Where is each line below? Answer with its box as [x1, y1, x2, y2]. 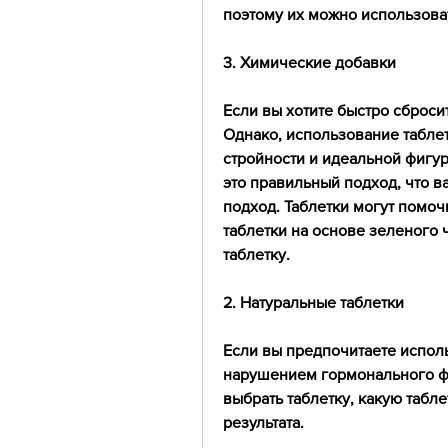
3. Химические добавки [223, 54, 396, 72]
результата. [223, 414, 304, 432]
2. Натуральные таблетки [223, 294, 404, 312]
